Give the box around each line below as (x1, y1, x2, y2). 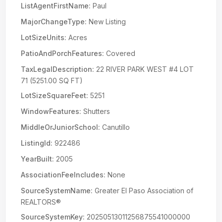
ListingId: (21, 139, 53, 147)
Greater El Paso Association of (93, 186, 193, 195)
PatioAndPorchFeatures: (21, 49, 104, 57)
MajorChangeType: (21, 17, 87, 26)
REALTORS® (21, 198, 61, 206)
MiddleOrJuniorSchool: (21, 123, 100, 131)
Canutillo (100, 123, 130, 131)
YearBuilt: (21, 155, 54, 163)
